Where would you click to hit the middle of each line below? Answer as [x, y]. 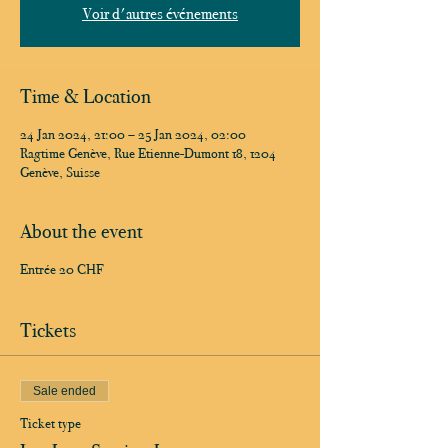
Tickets [48, 330]
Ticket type [50, 423]
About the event [81, 231]
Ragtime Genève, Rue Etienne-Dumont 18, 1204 [148, 153]
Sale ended [64, 391]
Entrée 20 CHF [62, 269]
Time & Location [85, 96]
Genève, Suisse [60, 172]
